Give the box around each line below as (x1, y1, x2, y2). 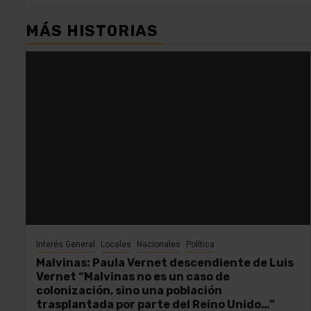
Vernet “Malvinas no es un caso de (36, 269, 230, 283)
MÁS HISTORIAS (26, 21, 158, 40)
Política (186, 239, 215, 249)
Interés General (36, 239, 95, 249)
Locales (101, 239, 131, 249)
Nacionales (137, 239, 180, 249)
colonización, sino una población (36, 283, 222, 297)
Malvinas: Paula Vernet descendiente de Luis (36, 255, 294, 269)
